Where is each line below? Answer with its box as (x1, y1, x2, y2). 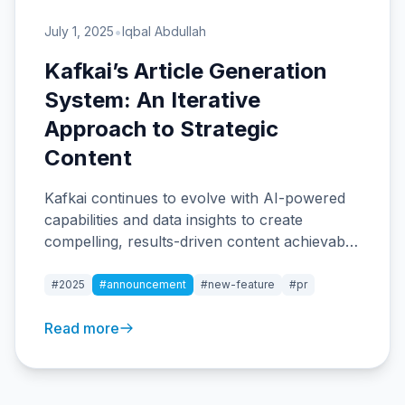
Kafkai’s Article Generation (44, 58, 327, 84)
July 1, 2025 (44, 24, 114, 39)
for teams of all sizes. (44, 254, 191, 272)
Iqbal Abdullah (122, 24, 206, 39)
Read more (44, 319, 119, 337)
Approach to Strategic (44, 116, 278, 142)
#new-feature (201, 278, 275, 291)
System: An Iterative (44, 87, 260, 113)
